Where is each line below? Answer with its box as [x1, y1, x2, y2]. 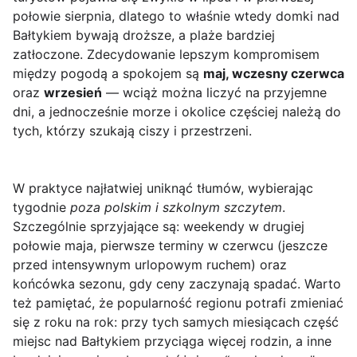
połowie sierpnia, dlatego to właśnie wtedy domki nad [13, 8, 339, 25]
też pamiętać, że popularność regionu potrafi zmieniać [13, 295, 343, 312]
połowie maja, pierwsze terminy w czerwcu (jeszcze [13, 237, 328, 254]
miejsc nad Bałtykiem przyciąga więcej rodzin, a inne [13, 333, 331, 350]
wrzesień [44, 84, 102, 101]
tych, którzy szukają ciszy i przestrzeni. [13, 123, 252, 139]
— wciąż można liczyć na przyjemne [102, 84, 327, 101]
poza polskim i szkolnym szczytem [70, 199, 282, 216]
